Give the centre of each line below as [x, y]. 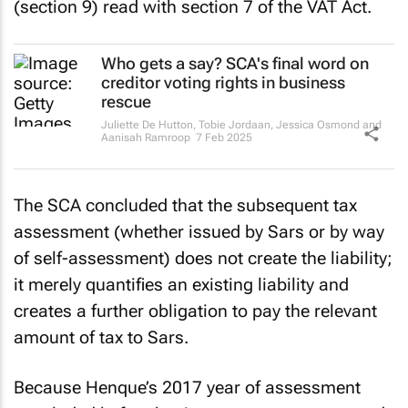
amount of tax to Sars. [101, 337]
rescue [126, 101]
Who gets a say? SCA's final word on [235, 63]
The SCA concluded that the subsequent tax [185, 205]
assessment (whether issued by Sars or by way [199, 232]
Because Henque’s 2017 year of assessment [187, 387]
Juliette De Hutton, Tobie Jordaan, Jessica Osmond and [241, 124]
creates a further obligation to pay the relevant [195, 311]
